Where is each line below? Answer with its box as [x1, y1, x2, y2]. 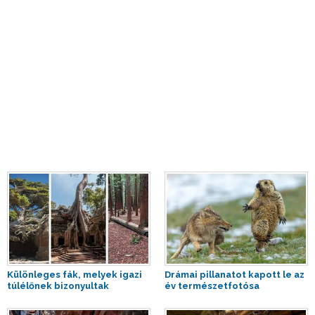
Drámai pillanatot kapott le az [165, 269, 304, 280]
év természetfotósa [165, 280, 259, 291]
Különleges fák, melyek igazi [7, 269, 142, 280]
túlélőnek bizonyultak [7, 280, 109, 291]
